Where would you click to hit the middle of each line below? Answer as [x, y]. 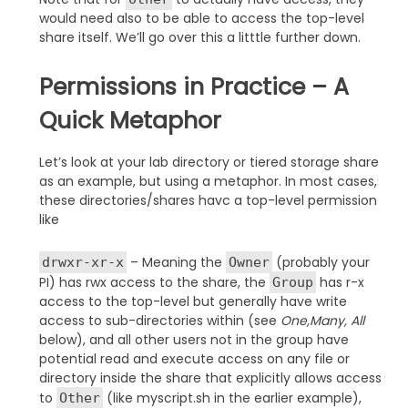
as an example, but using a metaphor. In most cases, [208, 181]
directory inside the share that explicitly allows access [210, 377]
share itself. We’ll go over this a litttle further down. [199, 37]
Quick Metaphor [130, 120]
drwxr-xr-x [82, 262]
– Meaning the [176, 262]
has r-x [340, 282]
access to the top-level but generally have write [193, 301]
